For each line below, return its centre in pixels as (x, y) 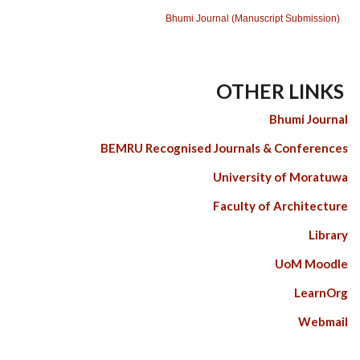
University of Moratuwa (280, 176)
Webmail (323, 321)
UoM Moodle (311, 263)
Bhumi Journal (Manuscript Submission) (253, 18)
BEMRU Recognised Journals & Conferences (224, 147)
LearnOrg (321, 292)
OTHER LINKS (282, 90)
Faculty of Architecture (280, 205)
